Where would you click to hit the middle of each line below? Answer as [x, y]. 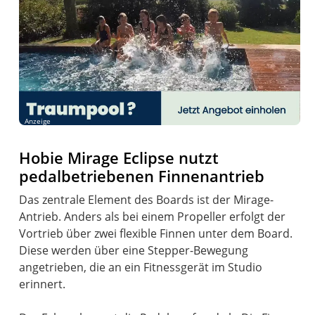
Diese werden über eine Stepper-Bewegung [134, 250]
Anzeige [38, 121]
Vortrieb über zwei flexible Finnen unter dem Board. [156, 233]
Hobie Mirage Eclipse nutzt [119, 157]
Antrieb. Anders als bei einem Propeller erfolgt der [153, 216]
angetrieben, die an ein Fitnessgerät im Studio [141, 267]
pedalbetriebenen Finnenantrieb [142, 176]
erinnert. [43, 284]
